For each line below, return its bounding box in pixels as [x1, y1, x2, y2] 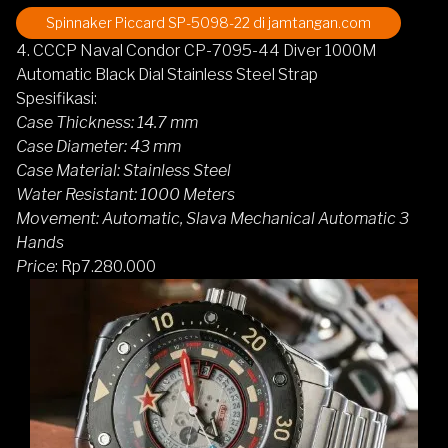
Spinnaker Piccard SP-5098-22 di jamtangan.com [46, 13, 371, 31]
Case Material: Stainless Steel [16, 160, 231, 180]
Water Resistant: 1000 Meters [16, 184, 235, 204]
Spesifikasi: [16, 88, 97, 108]
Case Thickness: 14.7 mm [16, 112, 198, 132]
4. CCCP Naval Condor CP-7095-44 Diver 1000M [16, 40, 377, 60]
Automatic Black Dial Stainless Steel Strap [16, 64, 318, 84]
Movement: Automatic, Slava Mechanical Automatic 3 [16, 208, 409, 228]
